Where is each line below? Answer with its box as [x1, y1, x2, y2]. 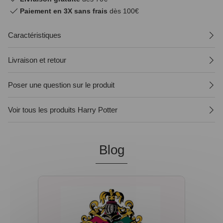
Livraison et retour [8, 56, 66, 64]
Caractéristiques [8, 31, 61, 39]
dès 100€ [108, 6, 139, 15]
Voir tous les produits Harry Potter [8, 106, 117, 114]
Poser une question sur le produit [8, 81, 114, 89]
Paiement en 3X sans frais [20, 6, 108, 15]
